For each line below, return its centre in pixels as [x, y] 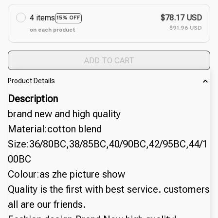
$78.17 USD [181, 18]
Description [33, 99]
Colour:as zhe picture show [66, 174]
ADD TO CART [109, 60]
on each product [53, 30]
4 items [42, 18]
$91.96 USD [186, 28]
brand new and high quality [64, 114]
